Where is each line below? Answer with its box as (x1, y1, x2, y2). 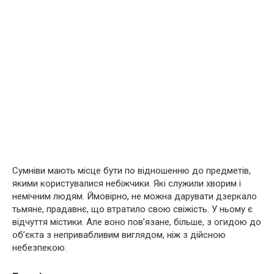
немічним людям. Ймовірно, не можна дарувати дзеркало (12, 190, 257, 202)
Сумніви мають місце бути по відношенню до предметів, (12, 165, 251, 176)
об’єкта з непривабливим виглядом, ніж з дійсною (12, 229, 226, 240)
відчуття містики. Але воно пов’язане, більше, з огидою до (12, 216, 261, 228)
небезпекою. (12, 242, 67, 253)
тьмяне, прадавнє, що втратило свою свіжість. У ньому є (12, 203, 253, 215)
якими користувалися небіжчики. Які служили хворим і (12, 177, 241, 189)
